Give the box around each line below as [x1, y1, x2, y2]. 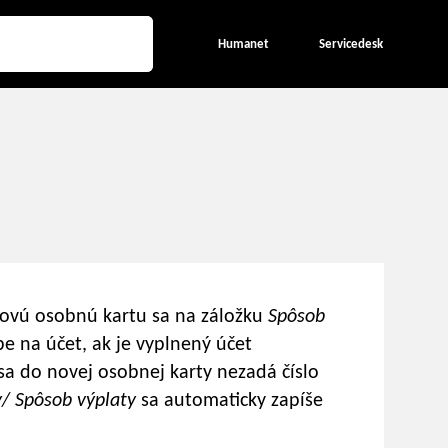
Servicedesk [319, 37, 383, 51]
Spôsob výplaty [15, 391, 141, 411]
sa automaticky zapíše [141, 391, 323, 411]
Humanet [218, 37, 269, 51]
